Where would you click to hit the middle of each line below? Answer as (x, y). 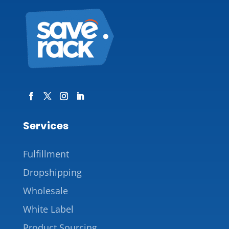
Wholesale (45, 190)
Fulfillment (46, 154)
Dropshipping (52, 172)
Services (45, 125)
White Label (48, 209)
